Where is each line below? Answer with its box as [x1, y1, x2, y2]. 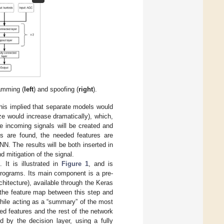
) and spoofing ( [33, 85, 78, 93]
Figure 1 [61, 160, 89, 168]
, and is [88, 160, 113, 168]
